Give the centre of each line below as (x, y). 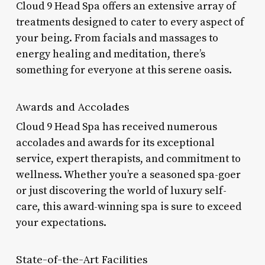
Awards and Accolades (72, 106)
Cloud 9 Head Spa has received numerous (116, 127)
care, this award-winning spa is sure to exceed (128, 206)
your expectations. (61, 222)
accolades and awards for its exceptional (115, 143)
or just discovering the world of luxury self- (121, 190)
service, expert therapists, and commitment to (128, 159)
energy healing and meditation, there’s (110, 54)
